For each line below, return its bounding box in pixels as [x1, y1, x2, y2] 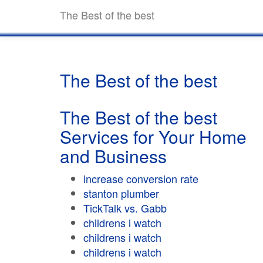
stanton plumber [83, 186, 159, 201]
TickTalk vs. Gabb [83, 200, 167, 215]
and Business [60, 143, 167, 168]
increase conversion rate [83, 171, 198, 186]
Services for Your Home [60, 124, 247, 149]
